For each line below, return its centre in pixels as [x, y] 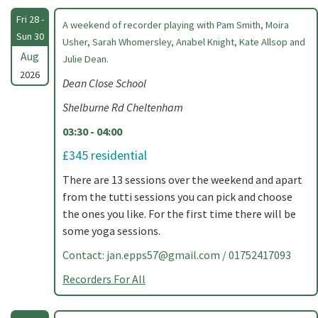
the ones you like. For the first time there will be [179, 214]
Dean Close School [104, 83]
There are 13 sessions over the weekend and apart [182, 180]
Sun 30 [30, 36]
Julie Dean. [86, 59]
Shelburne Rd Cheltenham [123, 107]
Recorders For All [104, 279]
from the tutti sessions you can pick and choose [177, 197]
